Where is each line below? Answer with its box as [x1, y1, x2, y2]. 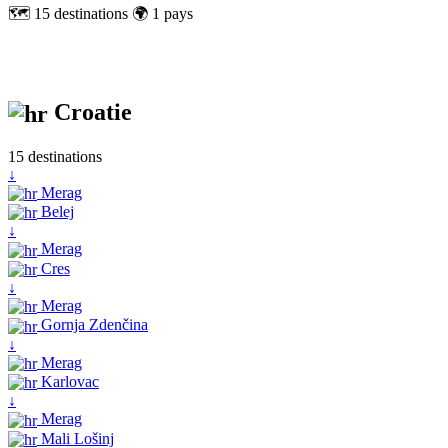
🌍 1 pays [132, 4, 193, 22]
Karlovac [37, 372, 99, 390]
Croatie [48, 98, 132, 125]
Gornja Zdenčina [37, 316, 148, 334]
